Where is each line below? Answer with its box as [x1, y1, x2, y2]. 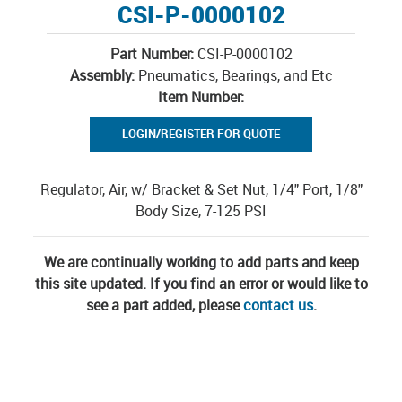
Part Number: [109, 44, 194, 64]
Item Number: [158, 87, 244, 107]
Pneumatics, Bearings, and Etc [134, 66, 333, 85]
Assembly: [69, 66, 135, 85]
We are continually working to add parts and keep [43, 252, 359, 272]
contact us [242, 295, 313, 315]
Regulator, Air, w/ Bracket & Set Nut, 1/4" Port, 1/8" [39, 179, 363, 199]
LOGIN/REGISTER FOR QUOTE [122, 126, 280, 142]
